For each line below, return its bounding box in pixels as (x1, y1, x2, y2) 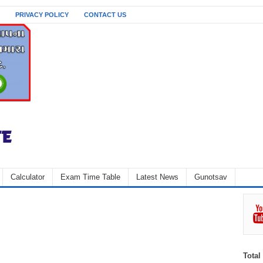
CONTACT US (84, 11, 126, 18)
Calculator (11, 172, 45, 181)
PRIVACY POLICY (15, 11, 69, 18)
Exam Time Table (60, 172, 120, 181)
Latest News (136, 172, 178, 181)
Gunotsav (194, 172, 227, 181)
